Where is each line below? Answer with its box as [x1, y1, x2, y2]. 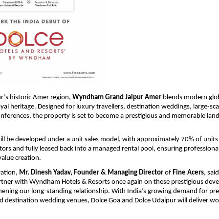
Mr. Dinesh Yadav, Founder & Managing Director [19, 169, 163, 177]
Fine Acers [173, 169, 204, 177]
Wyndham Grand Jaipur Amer [72, 93, 161, 101]
